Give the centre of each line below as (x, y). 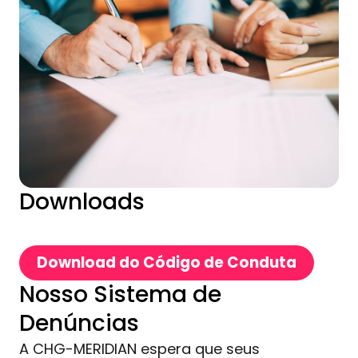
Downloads (82, 201)
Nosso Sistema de (120, 294)
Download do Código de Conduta (167, 262)
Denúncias (79, 323)
